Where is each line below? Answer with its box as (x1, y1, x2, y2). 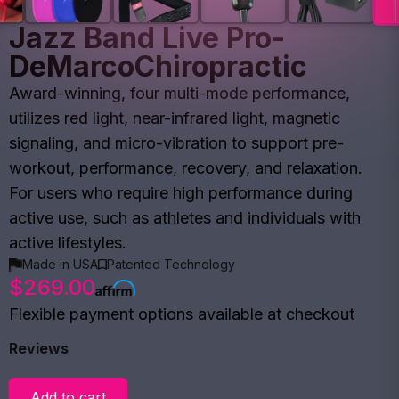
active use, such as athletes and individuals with (9, 208, 361, 227)
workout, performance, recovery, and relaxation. (9, 159, 362, 177)
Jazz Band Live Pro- (9, 20, 285, 55)
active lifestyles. (9, 233, 126, 252)
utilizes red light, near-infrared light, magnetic (9, 109, 340, 127)
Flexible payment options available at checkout (9, 305, 354, 323)
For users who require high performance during (9, 183, 353, 202)
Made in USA (22, 256, 98, 272)
